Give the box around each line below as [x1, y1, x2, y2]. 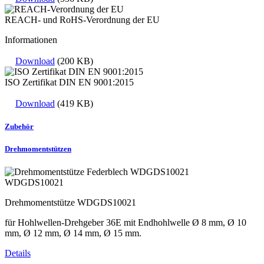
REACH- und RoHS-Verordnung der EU [5, 14, 160, 25]
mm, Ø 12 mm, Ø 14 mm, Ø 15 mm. [5, 228, 141, 239]
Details [5, 248, 31, 259]
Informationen [5, 34, 57, 45]
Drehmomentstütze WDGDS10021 [5, 197, 136, 208]
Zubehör [5, 121, 34, 131]
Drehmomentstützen [5, 144, 71, 154]
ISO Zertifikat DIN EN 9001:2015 [5, 77, 134, 87]
